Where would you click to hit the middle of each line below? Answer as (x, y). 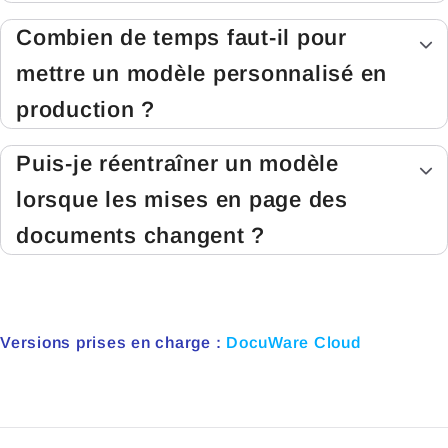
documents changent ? (140, 236)
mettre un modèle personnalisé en (201, 74)
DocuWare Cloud (293, 343)
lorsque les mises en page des (182, 200)
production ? (85, 110)
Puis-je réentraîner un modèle (177, 164)
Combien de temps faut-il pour (181, 38)
